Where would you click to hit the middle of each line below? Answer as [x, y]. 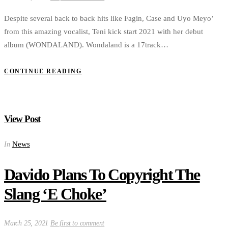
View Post [22, 119]
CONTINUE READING [43, 71]
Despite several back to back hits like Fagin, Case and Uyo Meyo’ [109, 19]
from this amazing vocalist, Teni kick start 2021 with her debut [104, 32]
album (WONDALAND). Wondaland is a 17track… [86, 45]
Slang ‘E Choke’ [55, 194]
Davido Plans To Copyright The [102, 174]
